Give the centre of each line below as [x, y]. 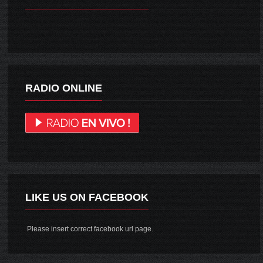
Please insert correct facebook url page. [90, 229]
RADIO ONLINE [64, 88]
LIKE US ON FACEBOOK [87, 197]
